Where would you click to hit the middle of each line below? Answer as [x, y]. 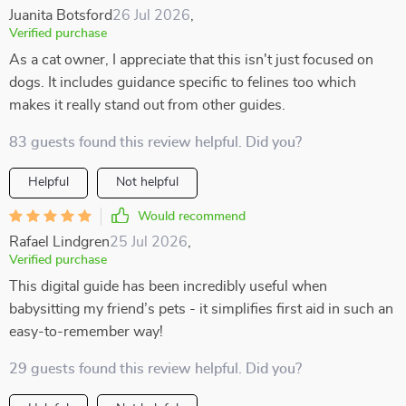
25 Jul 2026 [149, 242]
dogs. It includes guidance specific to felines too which [183, 82]
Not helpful [147, 182]
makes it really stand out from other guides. [147, 105]
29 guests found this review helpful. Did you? [155, 369]
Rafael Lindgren [59, 242]
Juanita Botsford [61, 15]
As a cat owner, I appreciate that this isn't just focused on [191, 60]
